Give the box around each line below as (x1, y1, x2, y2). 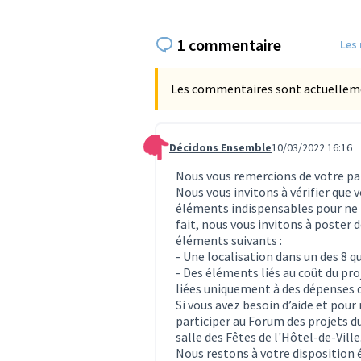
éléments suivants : (176, 231, 282, 248)
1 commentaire (177, 34, 281, 55)
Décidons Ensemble (169, 139, 272, 155)
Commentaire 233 (143, 146, 242, 163)
